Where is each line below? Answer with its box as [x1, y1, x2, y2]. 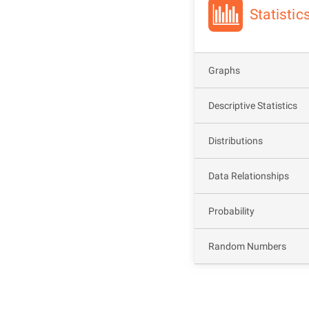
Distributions [208, 135, 263, 146]
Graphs [208, 65, 240, 76]
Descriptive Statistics [208, 100, 297, 111]
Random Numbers [208, 241, 286, 252]
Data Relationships [208, 170, 289, 181]
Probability [208, 206, 255, 217]
